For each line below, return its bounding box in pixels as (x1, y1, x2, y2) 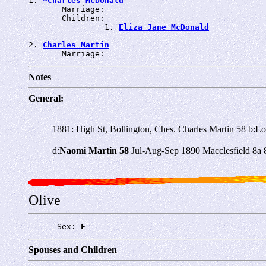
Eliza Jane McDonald (119, 22, 209, 31)
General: (28, 93, 64, 103)
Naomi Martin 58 (59, 145, 129, 156)
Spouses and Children (28, 244, 117, 255)
